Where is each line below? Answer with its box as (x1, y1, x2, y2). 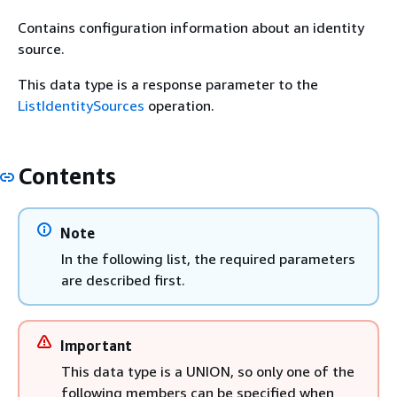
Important (60, 336, 132, 354)
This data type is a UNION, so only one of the (61, 362, 354, 380)
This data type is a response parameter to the (18, 75, 318, 93)
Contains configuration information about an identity (18, 19, 364, 36)
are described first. (61, 270, 185, 289)
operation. (144, 97, 214, 114)
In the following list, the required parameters (61, 249, 355, 268)
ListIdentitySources (18, 97, 144, 114)
